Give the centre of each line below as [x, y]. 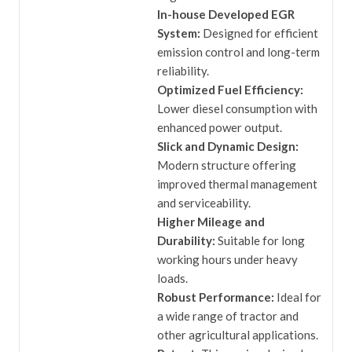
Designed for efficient [261, 33]
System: [180, 33]
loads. [173, 278]
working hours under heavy [228, 259]
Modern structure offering [227, 165]
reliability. [183, 71]
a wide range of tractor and [228, 316]
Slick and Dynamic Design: [228, 146]
